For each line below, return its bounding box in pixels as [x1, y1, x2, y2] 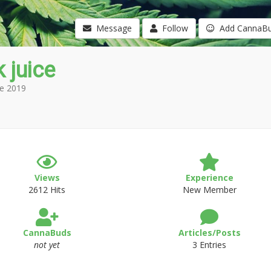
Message [91, 22, 132, 34]
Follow [157, 22, 188, 34]
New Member [182, 184, 237, 195]
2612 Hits [28, 184, 66, 195]
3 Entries [192, 239, 227, 250]
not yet [34, 239, 60, 250]
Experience [185, 172, 233, 183]
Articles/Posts [178, 227, 241, 238]
